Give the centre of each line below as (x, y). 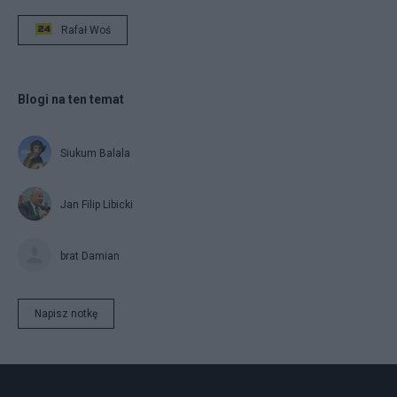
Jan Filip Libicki (97, 204)
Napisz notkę (66, 313)
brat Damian (90, 256)
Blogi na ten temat (71, 99)
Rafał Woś (86, 30)
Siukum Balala (95, 153)
